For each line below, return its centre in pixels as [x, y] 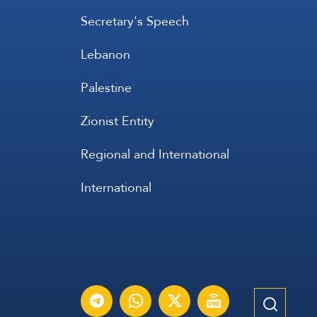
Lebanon [105, 54]
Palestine [106, 87]
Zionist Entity [117, 120]
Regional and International [155, 154]
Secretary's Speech [135, 21]
